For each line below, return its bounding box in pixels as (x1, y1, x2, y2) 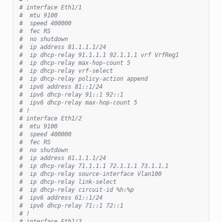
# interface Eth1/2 (19, 114, 82, 122)
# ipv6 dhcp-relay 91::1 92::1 (19, 91, 123, 98)
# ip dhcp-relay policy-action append (19, 75, 148, 82)
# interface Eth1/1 (19, 3, 82, 11)
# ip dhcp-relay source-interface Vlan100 (19, 170, 162, 177)
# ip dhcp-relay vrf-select (19, 67, 113, 74)
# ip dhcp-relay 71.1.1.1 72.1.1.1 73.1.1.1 (19, 162, 168, 169)
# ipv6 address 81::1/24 (19, 83, 103, 90)
